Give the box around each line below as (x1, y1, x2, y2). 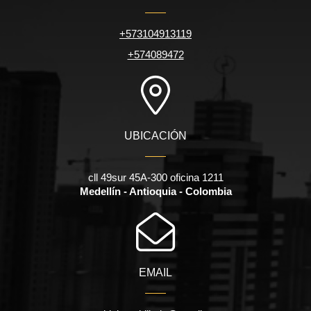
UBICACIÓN (124, 130, 187, 142)
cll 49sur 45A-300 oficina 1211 (87, 171, 224, 184)
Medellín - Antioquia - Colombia (79, 185, 232, 198)
